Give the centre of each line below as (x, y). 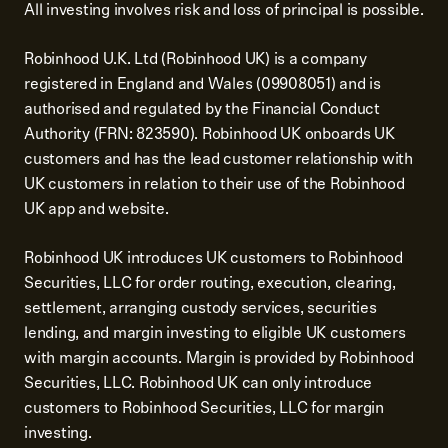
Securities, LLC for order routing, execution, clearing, (210, 282)
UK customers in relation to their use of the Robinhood (214, 183)
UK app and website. (96, 208)
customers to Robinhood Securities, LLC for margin (204, 407)
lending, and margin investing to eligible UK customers (215, 332)
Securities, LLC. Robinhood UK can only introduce (198, 382)
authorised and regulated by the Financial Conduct (202, 108)
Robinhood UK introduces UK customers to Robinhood (213, 257)
